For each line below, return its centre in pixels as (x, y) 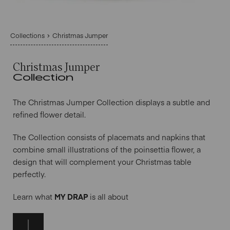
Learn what (34, 197)
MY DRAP (71, 197)
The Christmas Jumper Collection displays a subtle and (111, 102)
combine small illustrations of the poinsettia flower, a (107, 150)
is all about (108, 197)
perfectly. (29, 174)
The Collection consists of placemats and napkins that (109, 137)
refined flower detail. (49, 115)
